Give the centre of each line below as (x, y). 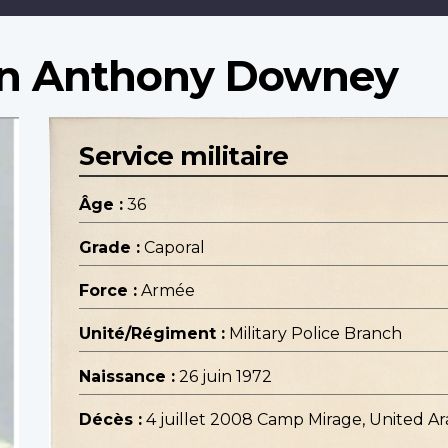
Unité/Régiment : (152, 334)
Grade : (109, 248)
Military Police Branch (315, 334)
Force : (108, 291)
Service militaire (184, 156)
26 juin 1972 (225, 377)
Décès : (110, 420)
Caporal (174, 248)
